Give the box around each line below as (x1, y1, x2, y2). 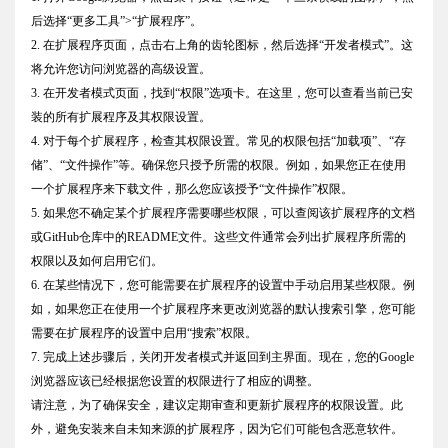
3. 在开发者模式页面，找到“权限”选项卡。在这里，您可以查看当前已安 (31, 86, 413, 101)
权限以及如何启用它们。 (31, 254, 163, 269)
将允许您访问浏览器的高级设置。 (31, 62, 211, 77)
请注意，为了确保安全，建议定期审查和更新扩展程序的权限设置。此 (31, 398, 403, 413)
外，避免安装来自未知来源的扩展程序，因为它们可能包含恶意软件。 (31, 422, 403, 437)
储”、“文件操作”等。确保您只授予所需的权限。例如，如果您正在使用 (31, 158, 406, 173)
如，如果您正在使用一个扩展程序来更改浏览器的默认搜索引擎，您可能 (31, 302, 415, 317)
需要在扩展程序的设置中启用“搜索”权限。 (31, 326, 257, 341)
